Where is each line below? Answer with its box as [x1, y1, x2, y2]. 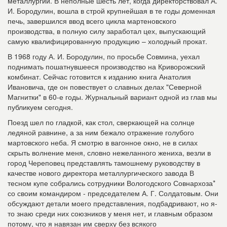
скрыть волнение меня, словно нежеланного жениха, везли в [8, 147, 211, 158]
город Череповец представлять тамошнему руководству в [8, 158, 200, 168]
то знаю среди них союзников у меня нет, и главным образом [8, 208, 213, 219]
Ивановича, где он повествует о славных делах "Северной [8, 82, 202, 92]
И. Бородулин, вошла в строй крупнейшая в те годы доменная [8, 6, 215, 16]
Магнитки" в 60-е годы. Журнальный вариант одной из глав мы [8, 92, 217, 102]
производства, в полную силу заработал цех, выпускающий [8, 26, 206, 36]
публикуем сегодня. [8, 102, 73, 112]
